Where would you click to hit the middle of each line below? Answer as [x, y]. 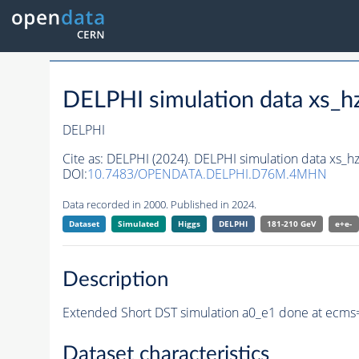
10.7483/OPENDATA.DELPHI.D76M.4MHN [207, 174]
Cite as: [84, 159]
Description [115, 279]
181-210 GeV [291, 224]
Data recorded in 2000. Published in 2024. [159, 205]
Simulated [139, 224]
